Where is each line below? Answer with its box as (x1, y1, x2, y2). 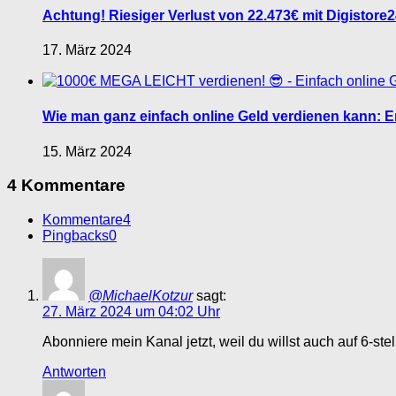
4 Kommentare (7, 176, 126, 195)
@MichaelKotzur (88, 288, 193, 304)
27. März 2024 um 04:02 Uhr (42, 304, 220, 320)
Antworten (42, 364, 106, 380)
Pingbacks (42, 228, 109, 244)
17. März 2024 (42, 42, 132, 58)
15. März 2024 (42, 143, 132, 159)
